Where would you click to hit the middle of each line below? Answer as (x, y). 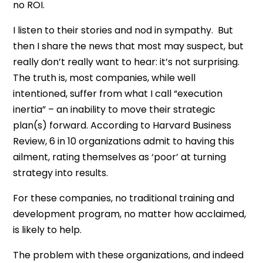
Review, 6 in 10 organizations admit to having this (124, 141)
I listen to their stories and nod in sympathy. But (123, 30)
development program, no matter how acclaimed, (130, 214)
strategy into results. (61, 173)
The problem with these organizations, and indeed (129, 255)
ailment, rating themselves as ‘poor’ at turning (120, 157)
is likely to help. (48, 230)
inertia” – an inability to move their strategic (114, 109)
